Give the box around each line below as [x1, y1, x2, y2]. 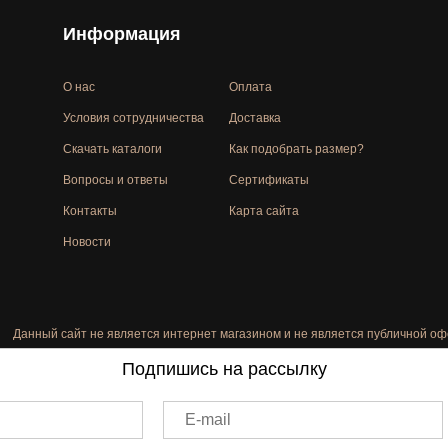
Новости [63, 235, 111, 249]
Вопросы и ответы [63, 173, 168, 187]
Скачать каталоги [63, 142, 162, 156]
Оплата [229, 80, 272, 94]
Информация [63, 24, 181, 44]
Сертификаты [229, 173, 309, 187]
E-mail [184, 411, 231, 428]
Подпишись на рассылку [121, 359, 327, 379]
